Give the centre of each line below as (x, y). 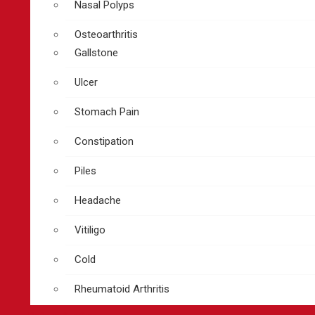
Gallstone (96, 53)
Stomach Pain (107, 112)
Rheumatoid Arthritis (122, 289)
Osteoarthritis (106, 34)
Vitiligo (90, 230)
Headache (98, 200)
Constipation (104, 141)
